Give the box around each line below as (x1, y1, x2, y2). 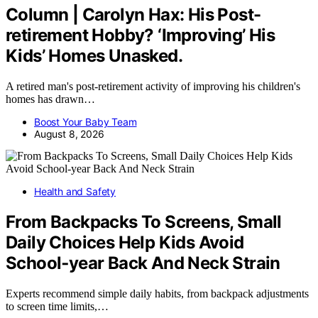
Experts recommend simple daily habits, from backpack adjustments (6, 287, 309, 300)
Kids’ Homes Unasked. (6, 45, 182, 67)
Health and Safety (34, 185, 116, 197)
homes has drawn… (6, 92, 95, 105)
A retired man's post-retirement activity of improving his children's (6, 79, 300, 92)
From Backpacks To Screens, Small (6, 211, 282, 232)
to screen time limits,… (6, 300, 109, 312)
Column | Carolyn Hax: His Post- (6, 4, 261, 26)
